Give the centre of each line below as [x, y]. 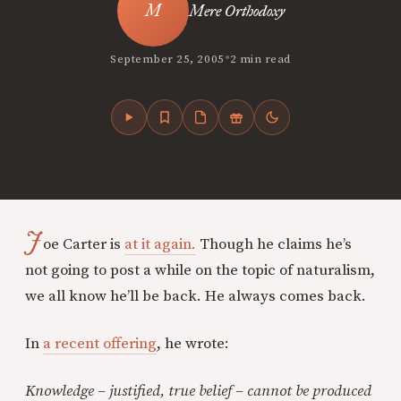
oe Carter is [84, 244]
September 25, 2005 [167, 59]
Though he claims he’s [274, 244]
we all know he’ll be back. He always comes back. [196, 296]
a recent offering [100, 344]
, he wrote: [193, 344]
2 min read [260, 59]
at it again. [161, 244]
